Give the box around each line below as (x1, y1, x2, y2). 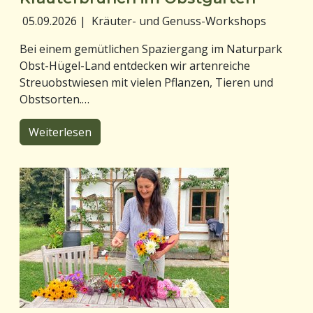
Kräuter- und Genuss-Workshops (92, 13, 266, 29)
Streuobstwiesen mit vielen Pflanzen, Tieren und (20, 74, 273, 90)
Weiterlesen (29, 124, 92, 140)
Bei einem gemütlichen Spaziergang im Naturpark (20, 41, 282, 57)
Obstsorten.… (20, 91, 89, 107)
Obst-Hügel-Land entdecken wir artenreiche (20, 57, 250, 73)
